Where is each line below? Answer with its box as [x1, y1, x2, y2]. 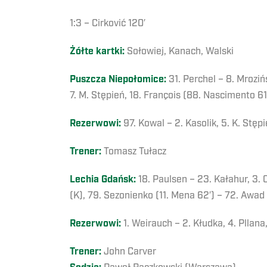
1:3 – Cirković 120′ [70, 17, 145, 30]
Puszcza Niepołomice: [70, 73, 169, 86]
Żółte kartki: [70, 45, 127, 58]
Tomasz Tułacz [101, 145, 166, 158]
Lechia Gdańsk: [70, 173, 138, 187]
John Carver [101, 246, 156, 258]
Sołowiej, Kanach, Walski [127, 45, 234, 58]
